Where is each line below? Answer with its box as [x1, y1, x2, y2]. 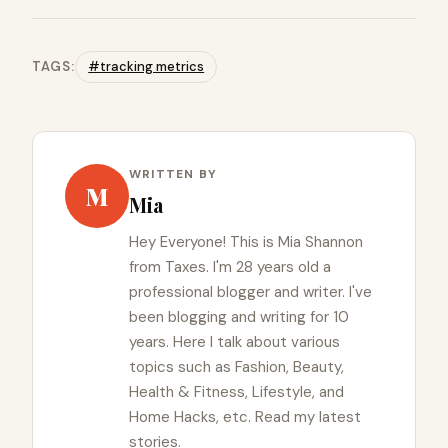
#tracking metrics [88, 58, 205, 76]
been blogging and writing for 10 [129, 307, 349, 328]
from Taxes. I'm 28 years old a [129, 257, 331, 278]
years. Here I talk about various [129, 332, 340, 353]
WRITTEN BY [129, 166, 217, 183]
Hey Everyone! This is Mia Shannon [129, 232, 363, 253]
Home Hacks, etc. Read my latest [129, 407, 361, 428]
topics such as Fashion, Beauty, [129, 357, 344, 378]
